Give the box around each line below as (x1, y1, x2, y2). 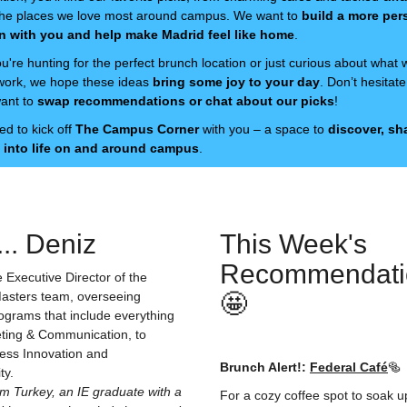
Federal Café (310, 360, 388, 374)
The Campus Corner (75, 122, 199, 136)
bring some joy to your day (153, 74, 320, 89)
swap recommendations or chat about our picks (37, 94, 334, 108)
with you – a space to (199, 122, 328, 136)
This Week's (220, 229, 367, 259)
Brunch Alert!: (220, 360, 310, 374)
